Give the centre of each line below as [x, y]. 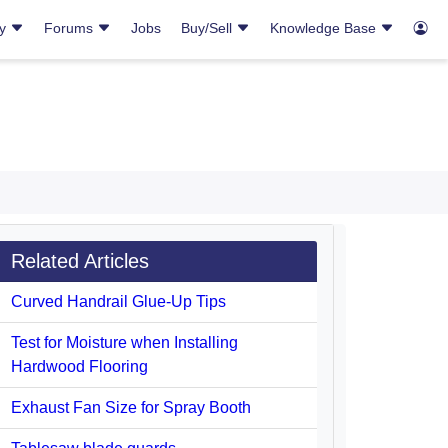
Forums [70, 28]
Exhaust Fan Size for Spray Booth [131, 407]
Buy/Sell [208, 28]
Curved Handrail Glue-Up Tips [118, 301]
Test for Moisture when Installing [124, 342]
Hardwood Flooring [79, 366]
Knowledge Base [325, 28]
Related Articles [80, 261]
